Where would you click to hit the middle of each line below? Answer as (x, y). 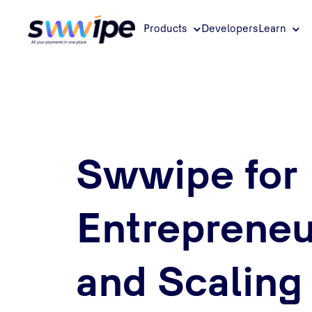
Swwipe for (187, 178)
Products (166, 30)
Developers (230, 30)
